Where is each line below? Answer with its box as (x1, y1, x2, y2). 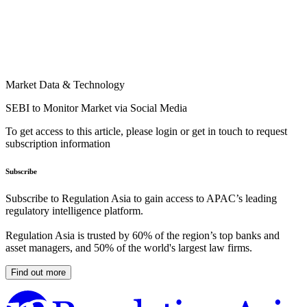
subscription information (5, 138, 110, 150)
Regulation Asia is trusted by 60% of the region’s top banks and (5, 230, 280, 242)
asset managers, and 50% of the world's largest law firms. (5, 242, 252, 254)
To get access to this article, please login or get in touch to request (5, 125, 287, 138)
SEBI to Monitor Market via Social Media (5, 102, 187, 114)
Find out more (11, 267, 66, 278)
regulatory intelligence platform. (5, 205, 143, 217)
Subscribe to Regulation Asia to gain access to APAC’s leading (5, 193, 277, 205)
